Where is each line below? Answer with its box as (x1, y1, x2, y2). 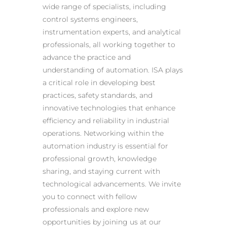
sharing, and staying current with (43, 167, 160, 176)
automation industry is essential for (43, 141, 168, 151)
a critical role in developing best (43, 78, 156, 88)
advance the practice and (43, 53, 131, 62)
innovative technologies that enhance (43, 103, 175, 113)
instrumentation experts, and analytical (43, 27, 181, 37)
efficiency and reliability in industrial (43, 116, 169, 126)
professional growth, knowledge (43, 154, 157, 164)
